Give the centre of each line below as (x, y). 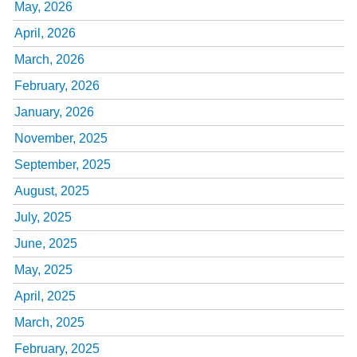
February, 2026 (57, 86)
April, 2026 (45, 33)
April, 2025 (45, 296)
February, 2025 (57, 349)
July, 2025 (43, 217)
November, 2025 (61, 138)
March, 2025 (49, 322)
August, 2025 (52, 191)
